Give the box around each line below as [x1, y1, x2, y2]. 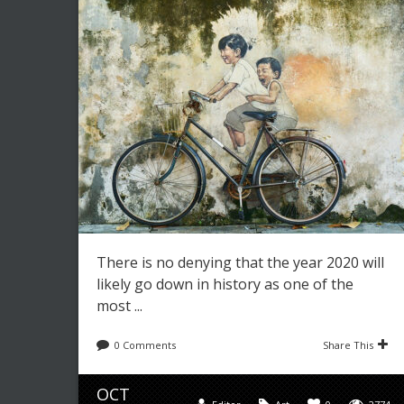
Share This [323, 338, 373, 352]
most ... [96, 296, 142, 316]
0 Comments [115, 338, 176, 352]
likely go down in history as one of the [96, 274, 353, 294]
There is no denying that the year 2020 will [96, 252, 384, 272]
